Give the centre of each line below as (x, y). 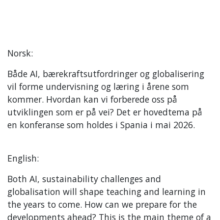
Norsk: (20, 53)
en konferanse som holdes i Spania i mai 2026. (101, 125)
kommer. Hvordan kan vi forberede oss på (92, 99)
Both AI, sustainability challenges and (84, 179)
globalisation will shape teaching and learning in (107, 192)
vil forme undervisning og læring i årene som (98, 86)
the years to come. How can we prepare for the (102, 204)
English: (23, 158)
